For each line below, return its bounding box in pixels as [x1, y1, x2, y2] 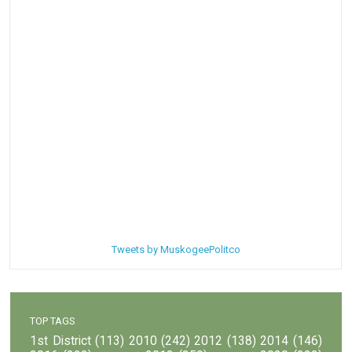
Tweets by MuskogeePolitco [111, 243, 240, 255]
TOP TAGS [30, 314, 76, 327]
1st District [30, 334, 91, 349]
